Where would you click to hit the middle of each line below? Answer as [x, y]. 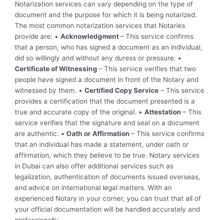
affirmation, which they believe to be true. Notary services [107, 155]
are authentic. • [40, 134]
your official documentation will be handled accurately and [107, 209]
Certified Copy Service [122, 91]
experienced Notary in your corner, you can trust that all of [108, 199]
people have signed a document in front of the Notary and [107, 80]
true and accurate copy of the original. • [80, 112]
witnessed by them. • [50, 91]
